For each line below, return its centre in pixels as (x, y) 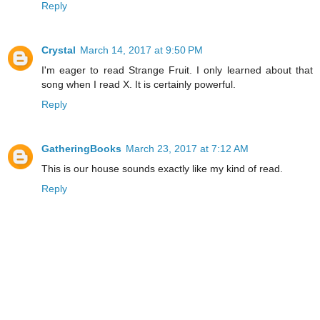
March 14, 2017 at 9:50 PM (141, 50)
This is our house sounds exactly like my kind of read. (162, 169)
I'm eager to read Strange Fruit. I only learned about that (177, 70)
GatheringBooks (81, 149)
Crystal (59, 50)
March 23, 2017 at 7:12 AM (187, 149)
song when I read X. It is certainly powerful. (139, 85)
